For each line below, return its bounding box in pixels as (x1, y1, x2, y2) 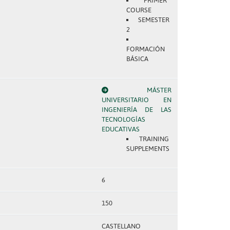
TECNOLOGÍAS (101, 116, 145, 123)
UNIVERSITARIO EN (101, 96, 171, 104)
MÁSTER (146, 86, 171, 94)
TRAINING (139, 135, 169, 143)
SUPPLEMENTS (126, 145, 169, 152)
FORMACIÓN (126, 45, 165, 53)
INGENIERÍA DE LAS (101, 106, 171, 113)
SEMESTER (138, 16, 170, 24)
